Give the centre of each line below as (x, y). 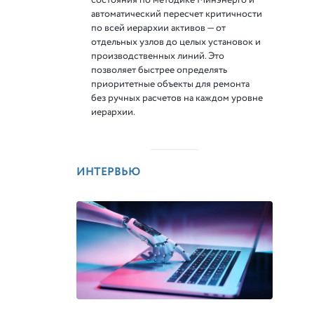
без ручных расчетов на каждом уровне (177, 98)
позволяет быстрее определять (159, 70)
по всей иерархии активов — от (159, 28)
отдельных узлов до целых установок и (176, 42)
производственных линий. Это (158, 56)
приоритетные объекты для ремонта (171, 84)
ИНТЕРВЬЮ (109, 172)
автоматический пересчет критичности (177, 14)
